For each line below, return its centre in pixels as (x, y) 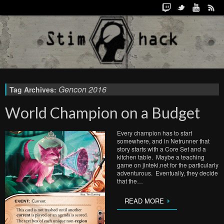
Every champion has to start (154, 133)
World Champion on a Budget (102, 112)
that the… (130, 181)
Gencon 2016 (82, 89)
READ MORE (144, 201)
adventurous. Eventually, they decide (167, 173)
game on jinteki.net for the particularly (168, 165)
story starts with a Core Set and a (161, 149)
